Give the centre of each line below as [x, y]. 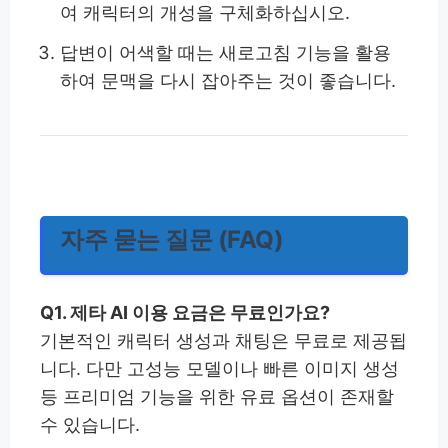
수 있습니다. [90, 425]
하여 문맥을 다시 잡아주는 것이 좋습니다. [228, 81]
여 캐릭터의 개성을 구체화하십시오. [205, 13]
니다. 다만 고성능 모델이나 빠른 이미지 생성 [219, 369]
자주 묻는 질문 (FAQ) [172, 240]
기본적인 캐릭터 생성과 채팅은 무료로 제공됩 [223, 341]
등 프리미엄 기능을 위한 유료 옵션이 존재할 [217, 397]
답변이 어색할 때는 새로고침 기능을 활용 [226, 53]
